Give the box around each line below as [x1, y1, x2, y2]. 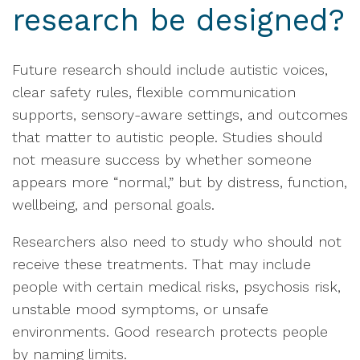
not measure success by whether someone [12, 151, 312, 168]
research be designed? [12, 2, 345, 38]
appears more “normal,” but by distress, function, [12, 174, 347, 190]
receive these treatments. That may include [12, 256, 311, 272]
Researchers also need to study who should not [12, 233, 342, 250]
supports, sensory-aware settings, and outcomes [12, 106, 348, 123]
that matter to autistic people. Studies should [12, 129, 323, 145]
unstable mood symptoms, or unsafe [12, 301, 268, 317]
